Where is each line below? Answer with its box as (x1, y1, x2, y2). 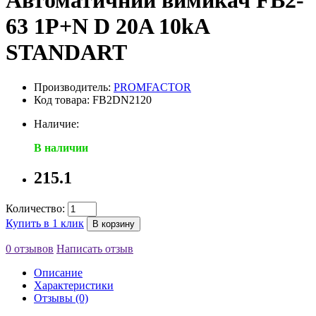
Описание (34, 266, 83, 279)
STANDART (6, 39, 127, 66)
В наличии (34, 141, 88, 154)
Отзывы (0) (34, 291, 88, 304)
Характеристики (34, 279, 114, 291)
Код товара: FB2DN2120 (34, 93, 152, 106)
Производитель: (34, 80, 114, 93)
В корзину (92, 218, 135, 229)
